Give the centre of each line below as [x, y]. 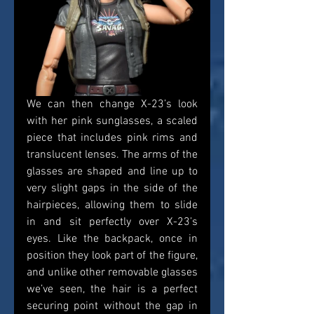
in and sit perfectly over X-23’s [112, 223]
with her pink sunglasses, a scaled [112, 122]
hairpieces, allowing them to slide [112, 206]
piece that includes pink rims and [112, 138]
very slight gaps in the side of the [112, 189]
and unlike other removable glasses [112, 273]
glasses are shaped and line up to [112, 172]
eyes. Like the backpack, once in [112, 239]
